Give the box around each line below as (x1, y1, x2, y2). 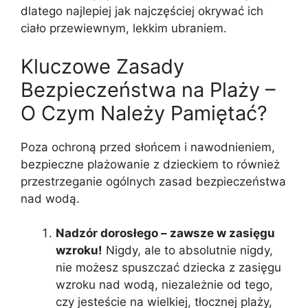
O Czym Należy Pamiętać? (21, 100, 267, 125)
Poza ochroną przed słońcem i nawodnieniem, (21, 140, 275, 154)
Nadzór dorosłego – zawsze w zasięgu (56, 226, 275, 241)
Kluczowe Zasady (21, 54, 184, 78)
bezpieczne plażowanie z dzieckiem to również (21, 157, 280, 171)
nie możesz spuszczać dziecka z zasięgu (56, 261, 281, 275)
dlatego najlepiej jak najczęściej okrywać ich (21, 4, 263, 19)
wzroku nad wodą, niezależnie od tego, (56, 278, 273, 292)
